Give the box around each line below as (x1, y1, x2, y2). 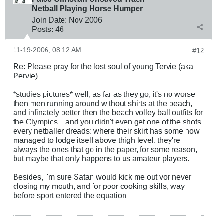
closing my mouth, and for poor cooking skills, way (13, 182, 185, 191)
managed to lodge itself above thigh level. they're (13, 136, 180, 145)
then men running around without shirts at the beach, (13, 99, 192, 108)
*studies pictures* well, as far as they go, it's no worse (13, 90, 195, 99)
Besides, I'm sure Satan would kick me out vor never (13, 172, 191, 182)
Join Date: (32, 15, 67, 25)
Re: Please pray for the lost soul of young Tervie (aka (13, 62, 193, 71)
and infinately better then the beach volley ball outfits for (13, 108, 203, 117)
